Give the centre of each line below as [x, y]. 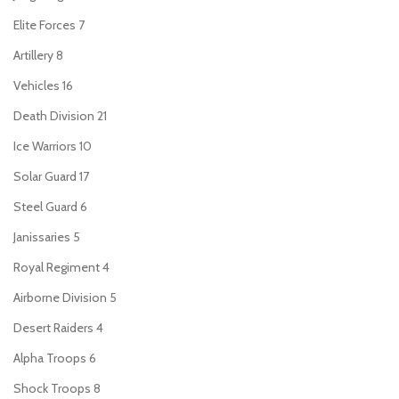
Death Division [54, 116]
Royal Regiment [57, 267]
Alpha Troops [50, 358]
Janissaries [42, 237]
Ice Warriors [45, 146]
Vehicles [37, 85]
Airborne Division [60, 297]
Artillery [33, 55]
